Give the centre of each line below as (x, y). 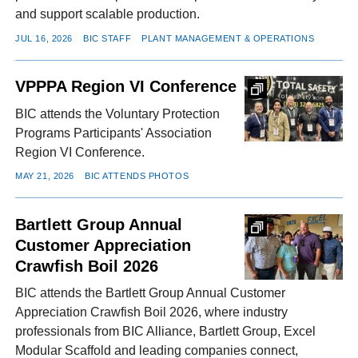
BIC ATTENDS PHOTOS (137, 176)
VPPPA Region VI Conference (126, 87)
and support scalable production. (108, 14)
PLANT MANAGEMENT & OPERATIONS (228, 38)
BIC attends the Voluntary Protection (118, 113)
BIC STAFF (107, 38)
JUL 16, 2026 (44, 38)
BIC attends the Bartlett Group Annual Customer (151, 293)
